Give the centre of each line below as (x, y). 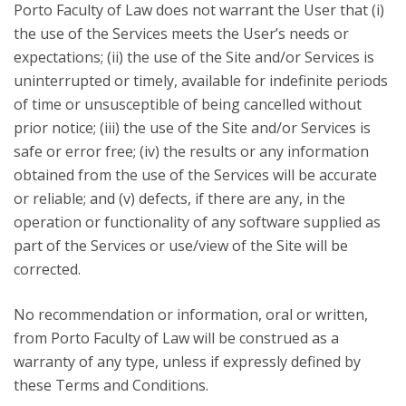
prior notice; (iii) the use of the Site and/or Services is (192, 128)
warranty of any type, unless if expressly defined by (187, 362)
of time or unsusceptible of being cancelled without (188, 104)
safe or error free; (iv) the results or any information (191, 151)
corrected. (47, 269)
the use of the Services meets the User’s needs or (181, 34)
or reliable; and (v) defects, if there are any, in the (179, 198)
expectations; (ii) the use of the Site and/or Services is (194, 57)
